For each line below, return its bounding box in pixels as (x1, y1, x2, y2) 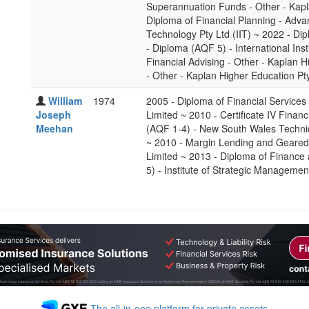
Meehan (36, 121, 73, 135)
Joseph (36, 108, 71, 121)
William (48, 94, 82, 108)
